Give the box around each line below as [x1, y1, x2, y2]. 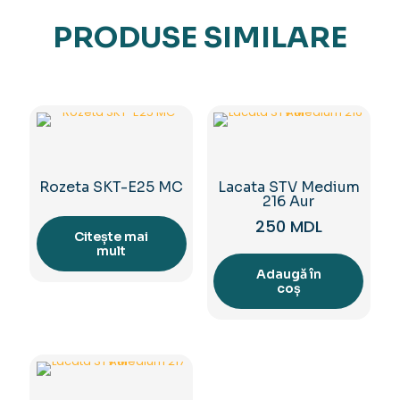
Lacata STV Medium [217, 177, 360, 196]
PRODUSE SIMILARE [53, 20, 347, 55]
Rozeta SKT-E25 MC [39, 177, 184, 196]
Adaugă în [255, 265, 321, 282]
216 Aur [262, 191, 315, 211]
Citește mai [74, 228, 149, 245]
